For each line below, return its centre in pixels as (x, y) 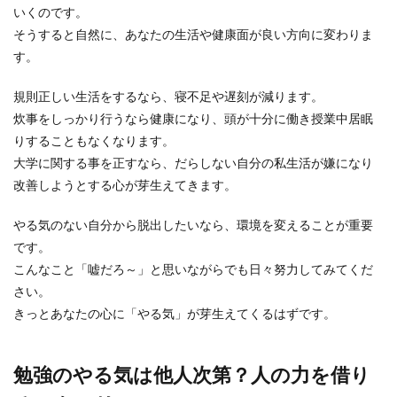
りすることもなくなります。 (94, 140)
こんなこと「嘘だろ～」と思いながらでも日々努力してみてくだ (193, 269)
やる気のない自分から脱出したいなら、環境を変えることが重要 (193, 225)
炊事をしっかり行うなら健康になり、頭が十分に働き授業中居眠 (193, 118)
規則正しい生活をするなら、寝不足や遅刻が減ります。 (168, 96)
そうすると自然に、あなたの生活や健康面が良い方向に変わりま (193, 34)
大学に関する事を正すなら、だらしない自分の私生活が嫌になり (193, 163)
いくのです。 (51, 12)
